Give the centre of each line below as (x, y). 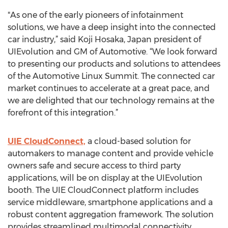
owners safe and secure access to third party (94, 166)
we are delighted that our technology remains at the (111, 101)
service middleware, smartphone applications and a (110, 202)
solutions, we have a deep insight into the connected (112, 27)
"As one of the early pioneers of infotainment (95, 15)
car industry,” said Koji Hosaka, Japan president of (104, 39)
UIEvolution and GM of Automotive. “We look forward (112, 52)
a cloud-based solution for (138, 141)
